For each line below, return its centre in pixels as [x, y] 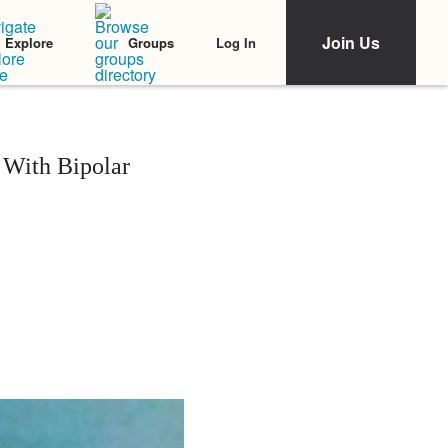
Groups [151, 42]
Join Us [351, 42]
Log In [236, 42]
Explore [29, 42]
